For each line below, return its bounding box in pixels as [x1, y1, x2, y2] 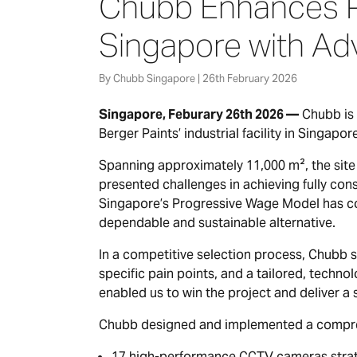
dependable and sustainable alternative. [99, 214, 335, 231]
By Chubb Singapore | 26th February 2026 [99, 71, 297, 85]
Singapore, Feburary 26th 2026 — [99, 105, 299, 123]
